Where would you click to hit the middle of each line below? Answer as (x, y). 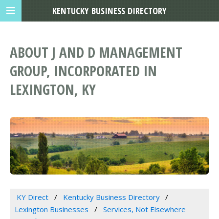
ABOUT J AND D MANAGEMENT (96, 52)
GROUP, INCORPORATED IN (83, 71)
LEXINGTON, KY (53, 89)
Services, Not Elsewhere (144, 209)
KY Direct (32, 197)
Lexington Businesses (52, 209)
